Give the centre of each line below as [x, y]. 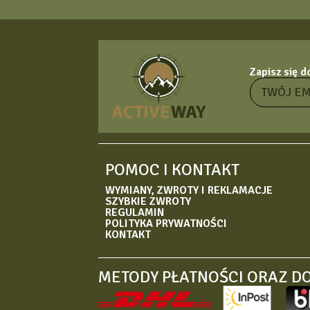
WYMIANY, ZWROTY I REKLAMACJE [189, 190]
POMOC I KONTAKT [173, 170]
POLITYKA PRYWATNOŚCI [166, 224]
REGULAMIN [135, 212]
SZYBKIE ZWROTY [148, 201]
